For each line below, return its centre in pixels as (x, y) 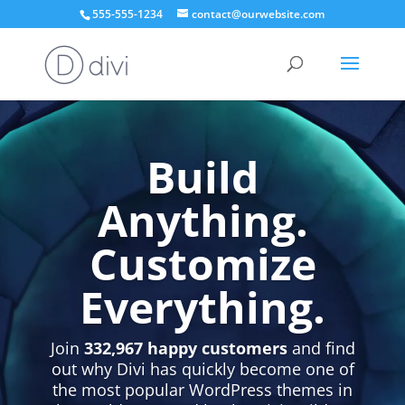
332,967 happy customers (185, 348)
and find (321, 348)
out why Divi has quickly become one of (202, 369)
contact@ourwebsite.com (259, 14)
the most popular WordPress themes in (202, 390)
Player (220, 129)
